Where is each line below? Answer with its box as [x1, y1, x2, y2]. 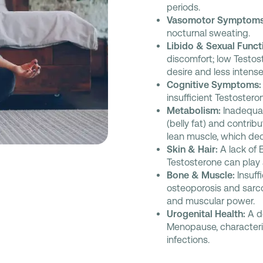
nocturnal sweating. [167, 28, 250, 39]
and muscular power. [167, 195, 255, 207]
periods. [167, 2, 200, 13]
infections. [167, 234, 210, 245]
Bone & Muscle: [167, 170, 235, 181]
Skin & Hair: [167, 144, 218, 155]
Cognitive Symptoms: [167, 79, 261, 90]
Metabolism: [167, 105, 221, 116]
